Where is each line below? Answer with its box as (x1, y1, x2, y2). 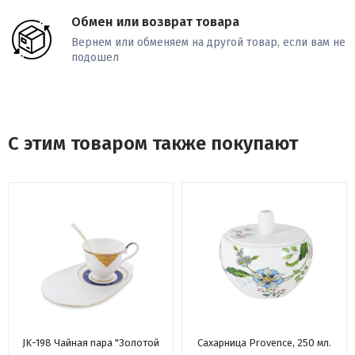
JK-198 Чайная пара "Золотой (22, 337, 159, 349)
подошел (71, 51, 119, 65)
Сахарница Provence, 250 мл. (197, 337, 331, 349)
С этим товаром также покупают (8, 132, 298, 155)
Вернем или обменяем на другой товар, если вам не (71, 36, 345, 50)
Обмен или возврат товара (71, 14, 239, 30)
